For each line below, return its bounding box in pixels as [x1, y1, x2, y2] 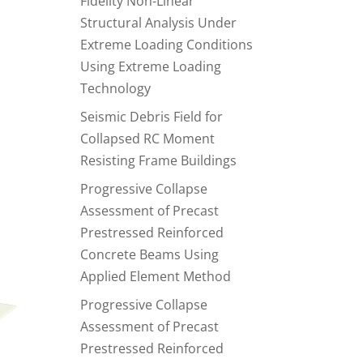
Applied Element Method [79, 267, 231, 285]
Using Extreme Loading [79, 58, 221, 75]
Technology [79, 79, 151, 97]
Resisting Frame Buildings [79, 152, 237, 169]
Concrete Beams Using [79, 246, 219, 263]
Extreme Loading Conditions [79, 36, 253, 53]
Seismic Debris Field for [79, 108, 223, 126]
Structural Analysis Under [79, 14, 237, 32]
